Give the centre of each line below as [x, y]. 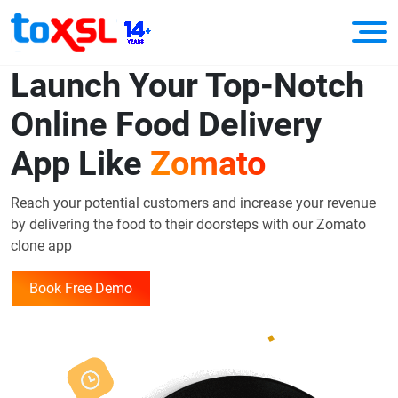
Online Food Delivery [166, 124]
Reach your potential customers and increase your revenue [193, 203]
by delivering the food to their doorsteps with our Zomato [188, 224]
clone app [41, 245]
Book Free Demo [81, 288]
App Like [80, 163]
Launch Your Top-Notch [187, 85]
